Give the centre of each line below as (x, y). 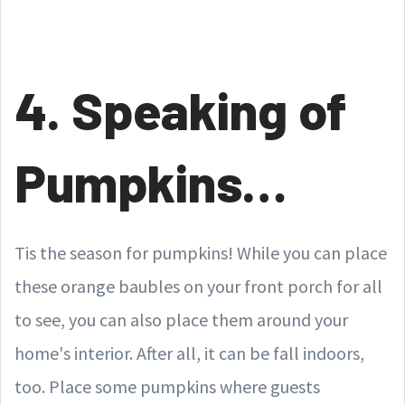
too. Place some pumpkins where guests (167, 386)
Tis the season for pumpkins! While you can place (201, 253)
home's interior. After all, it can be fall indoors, (189, 353)
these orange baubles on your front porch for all (198, 286)
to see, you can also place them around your (181, 320)
